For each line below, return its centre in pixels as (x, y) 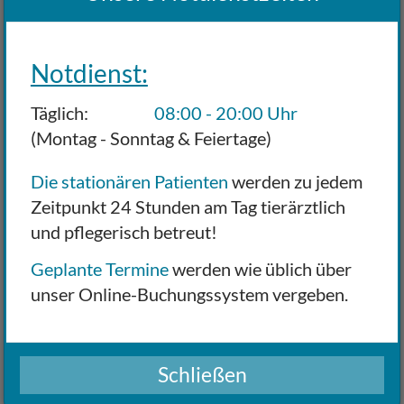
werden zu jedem (295, 181)
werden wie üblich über (260, 268)
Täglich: (59, 113)
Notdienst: (89, 73)
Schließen (202, 374)
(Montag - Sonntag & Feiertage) (151, 138)
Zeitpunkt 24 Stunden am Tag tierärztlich (188, 207)
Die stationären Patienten (129, 181)
